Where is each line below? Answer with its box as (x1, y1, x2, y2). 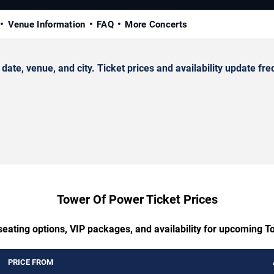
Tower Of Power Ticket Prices (56, 191, 218, 207)
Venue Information (7, 18, 86, 30)
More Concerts (125, 18, 188, 30)
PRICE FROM (8, 257, 53, 267)
